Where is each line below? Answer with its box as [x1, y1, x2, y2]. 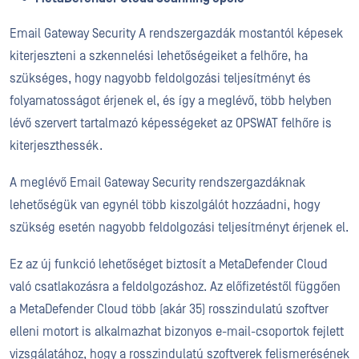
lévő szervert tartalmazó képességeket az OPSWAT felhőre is [10, 116, 332, 131]
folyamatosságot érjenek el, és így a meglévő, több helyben [10, 94, 332, 108]
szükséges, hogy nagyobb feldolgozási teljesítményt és [10, 71, 311, 86]
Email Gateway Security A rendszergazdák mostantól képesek [10, 26, 343, 41]
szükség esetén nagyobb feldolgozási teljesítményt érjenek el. [10, 220, 349, 235]
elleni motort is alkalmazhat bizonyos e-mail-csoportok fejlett [10, 325, 344, 339]
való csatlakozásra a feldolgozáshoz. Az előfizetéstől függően [10, 280, 341, 294]
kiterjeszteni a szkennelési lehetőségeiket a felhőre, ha [10, 49, 308, 63]
